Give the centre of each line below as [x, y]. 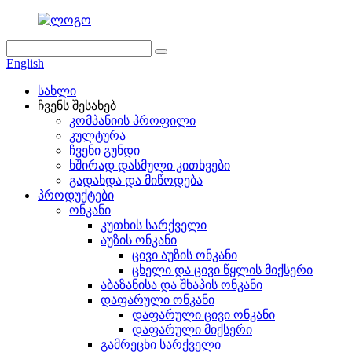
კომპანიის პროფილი [132, 121]
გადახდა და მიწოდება [136, 180]
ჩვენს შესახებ [77, 106]
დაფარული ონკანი [158, 300]
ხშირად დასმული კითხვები [150, 165]
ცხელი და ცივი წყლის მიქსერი [222, 270]
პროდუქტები [76, 195]
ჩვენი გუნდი [104, 150]
